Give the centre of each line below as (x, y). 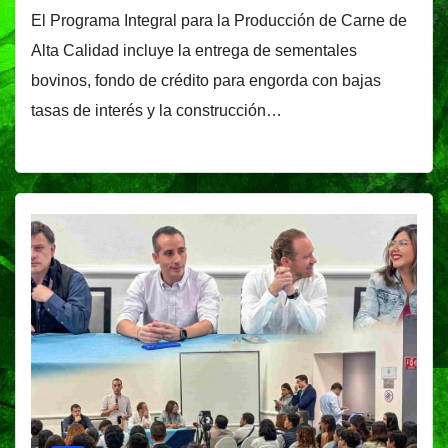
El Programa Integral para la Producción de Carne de (219, 21)
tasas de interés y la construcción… (156, 111)
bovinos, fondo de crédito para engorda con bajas (206, 81)
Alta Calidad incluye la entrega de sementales (194, 51)
